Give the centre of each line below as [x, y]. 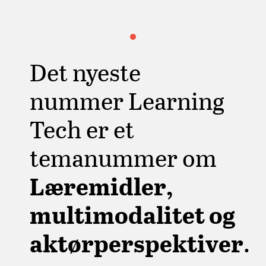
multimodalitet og [132, 214]
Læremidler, [102, 186]
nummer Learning [127, 100]
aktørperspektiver [137, 243]
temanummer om [123, 157]
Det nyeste [85, 72]
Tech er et [82, 129]
